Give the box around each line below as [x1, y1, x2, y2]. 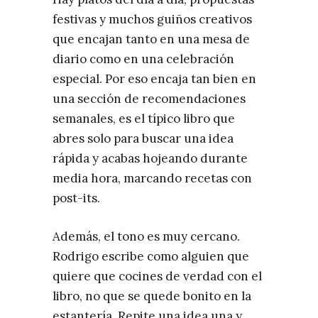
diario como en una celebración [53, 50, 234, 67]
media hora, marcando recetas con [53, 170, 252, 186]
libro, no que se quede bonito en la [53, 287, 251, 304]
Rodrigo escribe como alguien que [53, 248, 249, 264]
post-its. [53, 190, 100, 206]
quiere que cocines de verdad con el [53, 268, 262, 284]
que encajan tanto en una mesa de [53, 31, 250, 47]
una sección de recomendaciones [53, 90, 246, 106]
